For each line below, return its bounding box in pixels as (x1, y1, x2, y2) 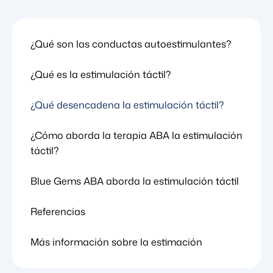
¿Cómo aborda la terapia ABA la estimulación (30, 129, 243, 142)
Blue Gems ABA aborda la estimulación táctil (30, 174, 239, 188)
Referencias (30, 205, 85, 218)
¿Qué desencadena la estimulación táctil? (30, 98, 224, 112)
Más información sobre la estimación (30, 235, 202, 249)
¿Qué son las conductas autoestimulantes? (30, 37, 231, 51)
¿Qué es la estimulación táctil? (30, 68, 171, 81)
